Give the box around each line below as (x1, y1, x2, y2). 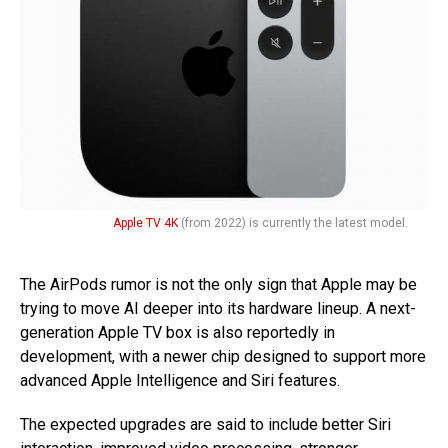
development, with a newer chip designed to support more (20, 346, 426, 366)
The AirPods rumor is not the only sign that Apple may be (20, 274, 417, 294)
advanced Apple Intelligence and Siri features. (20, 370, 340, 390)
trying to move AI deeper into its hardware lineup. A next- (20, 298, 416, 318)
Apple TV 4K (113, 215, 178, 230)
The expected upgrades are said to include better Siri (20, 414, 391, 434)
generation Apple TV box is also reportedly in (20, 322, 335, 342)
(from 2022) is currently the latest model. (178, 215, 408, 230)
